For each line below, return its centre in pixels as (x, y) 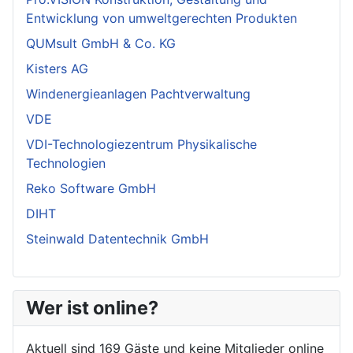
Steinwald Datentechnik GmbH (117, 239)
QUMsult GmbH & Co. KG (101, 44)
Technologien (66, 163)
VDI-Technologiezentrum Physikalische (141, 145)
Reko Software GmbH (91, 189)
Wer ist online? (92, 308)
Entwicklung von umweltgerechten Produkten (162, 19)
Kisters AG (57, 69)
